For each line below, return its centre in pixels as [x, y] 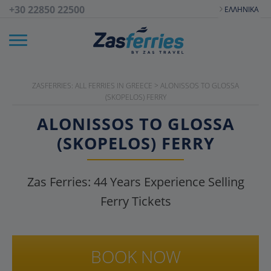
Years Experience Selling [175, 182]
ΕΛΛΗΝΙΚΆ [242, 9]
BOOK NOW [135, 256]
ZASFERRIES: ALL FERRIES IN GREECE [92, 86]
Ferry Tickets [135, 201]
